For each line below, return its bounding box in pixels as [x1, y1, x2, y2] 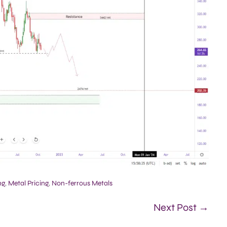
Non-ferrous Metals [52, 179, 112, 188]
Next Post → [153, 201, 209, 214]
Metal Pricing [8, 179, 49, 188]
